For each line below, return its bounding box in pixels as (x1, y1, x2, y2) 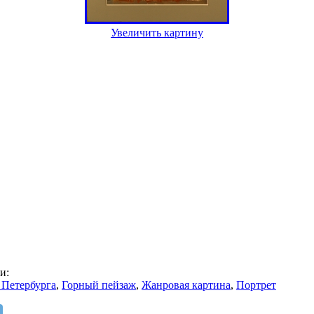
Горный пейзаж (62, 278, 136, 291)
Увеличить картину (111, 26, 203, 39)
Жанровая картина (142, 278, 231, 291)
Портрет (236, 278, 276, 291)
